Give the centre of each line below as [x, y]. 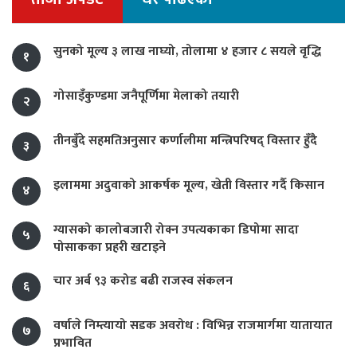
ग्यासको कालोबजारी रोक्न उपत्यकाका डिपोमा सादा [176, 229]
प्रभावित [73, 343]
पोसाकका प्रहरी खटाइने [110, 247]
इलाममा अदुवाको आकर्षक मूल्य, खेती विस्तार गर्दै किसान [189, 185]
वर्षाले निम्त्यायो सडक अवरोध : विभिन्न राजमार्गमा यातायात [193, 325]
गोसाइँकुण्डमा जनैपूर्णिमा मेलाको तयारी [146, 96]
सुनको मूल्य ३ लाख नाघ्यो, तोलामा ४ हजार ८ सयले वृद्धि [187, 51]
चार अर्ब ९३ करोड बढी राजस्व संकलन [143, 280]
